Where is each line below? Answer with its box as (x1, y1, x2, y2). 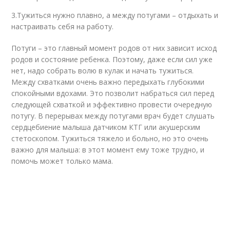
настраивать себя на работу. (11, 22, 114, 32)
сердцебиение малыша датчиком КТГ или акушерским (11, 122, 201, 132)
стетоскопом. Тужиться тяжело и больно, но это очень (11, 133, 209, 144)
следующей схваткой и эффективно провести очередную (11, 100, 213, 110)
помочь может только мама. (11, 156, 113, 166)
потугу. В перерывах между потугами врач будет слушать (11, 111, 215, 121)
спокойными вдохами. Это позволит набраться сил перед (11, 88, 215, 99)
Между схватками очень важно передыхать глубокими (11, 77, 205, 87)
